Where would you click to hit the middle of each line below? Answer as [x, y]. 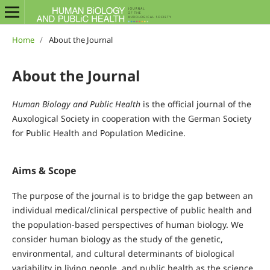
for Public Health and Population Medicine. [99, 133]
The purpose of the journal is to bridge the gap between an [132, 195]
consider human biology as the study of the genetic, [117, 239]
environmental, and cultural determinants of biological [123, 253]
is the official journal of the [197, 104]
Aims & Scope [44, 170]
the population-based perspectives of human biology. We [127, 224]
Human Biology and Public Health [77, 104]
